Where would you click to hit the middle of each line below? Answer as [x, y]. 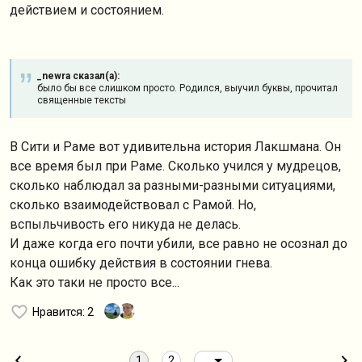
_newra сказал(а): [78, 76]
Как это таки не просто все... [96, 282]
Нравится [57, 312]
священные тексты [82, 100]
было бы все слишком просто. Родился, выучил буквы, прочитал [187, 88]
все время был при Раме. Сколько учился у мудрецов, [175, 166]
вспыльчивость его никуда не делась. [127, 224]
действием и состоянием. [88, 10]
